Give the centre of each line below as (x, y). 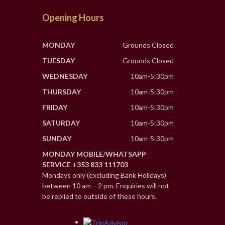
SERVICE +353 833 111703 (85, 165)
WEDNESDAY (65, 76)
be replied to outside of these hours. (99, 196)
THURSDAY (61, 92)
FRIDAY (54, 107)
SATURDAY (61, 123)
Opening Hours (73, 18)
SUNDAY (57, 139)
